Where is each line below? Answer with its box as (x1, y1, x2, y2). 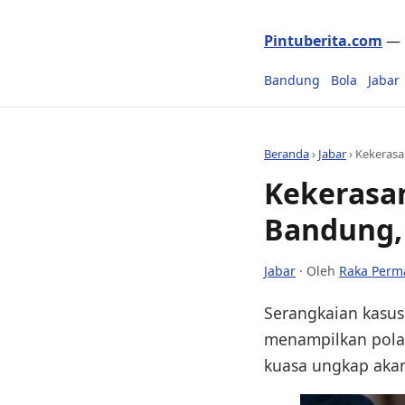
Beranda (264, 146, 309, 162)
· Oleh (296, 261, 339, 279)
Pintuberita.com (264, 31, 382, 51)
